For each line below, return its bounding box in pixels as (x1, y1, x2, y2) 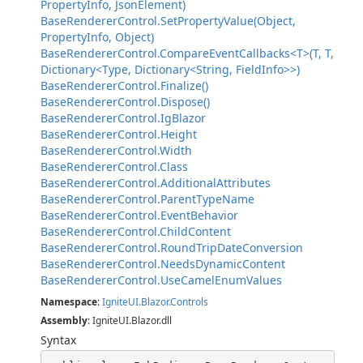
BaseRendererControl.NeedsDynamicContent (41, 256, 285, 271)
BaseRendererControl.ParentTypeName (41, 191, 254, 207)
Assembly (41, 314, 88, 327)
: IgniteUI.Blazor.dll (88, 314, 172, 327)
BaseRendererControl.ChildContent (41, 224, 231, 239)
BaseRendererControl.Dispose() (41, 94, 210, 109)
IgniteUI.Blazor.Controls (102, 295, 208, 309)
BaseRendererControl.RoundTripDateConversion (41, 240, 303, 255)
